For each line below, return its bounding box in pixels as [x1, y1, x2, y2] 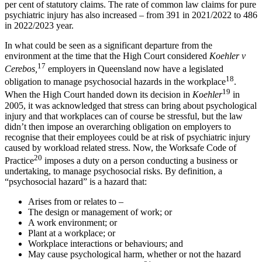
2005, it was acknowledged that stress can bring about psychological [5, 100, 257, 111]
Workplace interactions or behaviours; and [28, 239, 183, 249]
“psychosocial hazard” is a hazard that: [5, 177, 147, 187]
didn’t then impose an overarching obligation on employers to [5, 121, 231, 132]
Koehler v [209, 50, 246, 61]
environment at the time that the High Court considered [5, 50, 209, 61]
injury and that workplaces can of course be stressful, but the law [5, 111, 243, 121]
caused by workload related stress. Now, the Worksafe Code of [5, 142, 236, 153]
